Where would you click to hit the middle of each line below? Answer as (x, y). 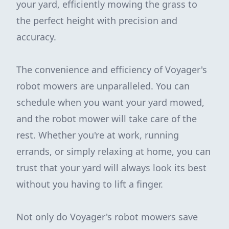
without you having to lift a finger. (90, 184)
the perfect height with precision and (97, 20)
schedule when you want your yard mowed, (110, 102)
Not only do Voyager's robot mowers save (107, 217)
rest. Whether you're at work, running (98, 135)
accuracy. (36, 37)
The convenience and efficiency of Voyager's (112, 70)
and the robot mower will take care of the (107, 119)
